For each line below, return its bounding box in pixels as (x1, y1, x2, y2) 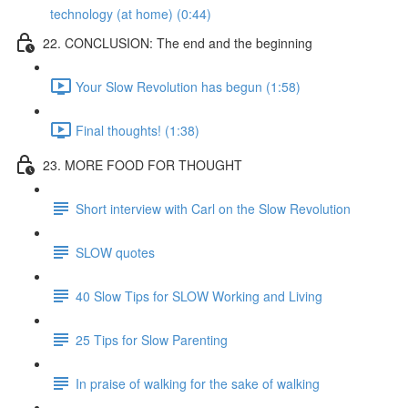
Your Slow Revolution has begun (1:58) (76, 76, 301, 96)
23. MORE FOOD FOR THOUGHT (43, 155, 242, 174)
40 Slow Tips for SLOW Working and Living (76, 286, 322, 305)
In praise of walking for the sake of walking (76, 373, 320, 393)
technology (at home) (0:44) (50, 5, 211, 23)
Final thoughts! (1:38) (76, 120, 199, 139)
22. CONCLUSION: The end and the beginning (43, 33, 312, 52)
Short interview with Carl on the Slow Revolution (76, 199, 351, 218)
